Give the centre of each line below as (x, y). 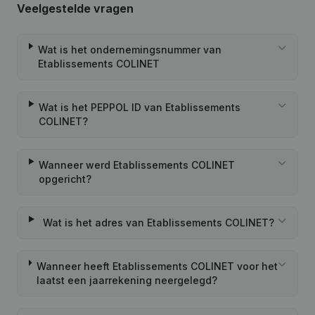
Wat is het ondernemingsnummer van (129, 50)
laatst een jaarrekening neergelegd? (127, 280)
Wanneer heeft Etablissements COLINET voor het (157, 266)
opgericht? (65, 179)
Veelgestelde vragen (75, 8)
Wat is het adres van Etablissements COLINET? (158, 223)
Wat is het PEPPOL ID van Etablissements (140, 107)
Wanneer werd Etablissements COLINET (137, 165)
